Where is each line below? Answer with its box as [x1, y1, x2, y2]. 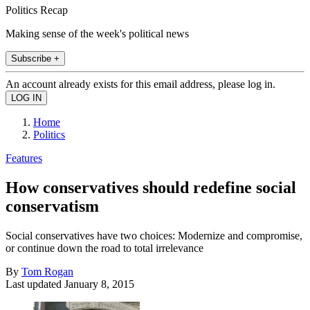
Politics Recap [6, 3, 68, 16]
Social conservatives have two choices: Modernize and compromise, [6, 229, 302, 241]
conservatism [6, 197, 99, 215]
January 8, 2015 [64, 277, 134, 290]
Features [6, 152, 42, 164]
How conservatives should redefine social [6, 178, 296, 197]
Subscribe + [11, 53, 60, 64]
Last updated [6, 277, 64, 290]
